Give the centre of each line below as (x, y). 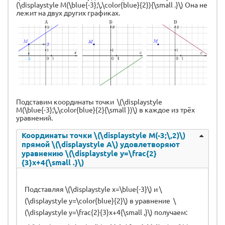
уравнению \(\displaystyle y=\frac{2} (89, 153)
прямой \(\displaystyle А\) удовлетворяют (101, 144)
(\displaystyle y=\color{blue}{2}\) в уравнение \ (100, 200)
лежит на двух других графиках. (68, 12)
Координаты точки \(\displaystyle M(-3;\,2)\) (103, 135)
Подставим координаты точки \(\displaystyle (89, 101)
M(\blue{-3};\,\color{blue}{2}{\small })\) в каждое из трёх (105, 109)
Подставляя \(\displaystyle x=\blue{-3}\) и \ (93, 189)
